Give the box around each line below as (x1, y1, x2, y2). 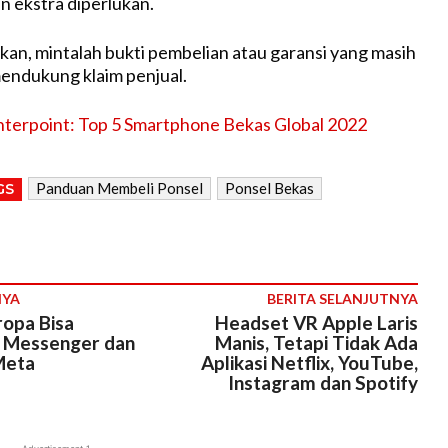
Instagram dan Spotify (227, 371, 418, 395)
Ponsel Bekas (224, 179, 314, 198)
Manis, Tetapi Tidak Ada (214, 331, 418, 355)
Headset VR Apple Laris (214, 311, 418, 335)
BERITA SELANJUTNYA (266, 290, 418, 308)
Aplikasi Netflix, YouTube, (200, 351, 418, 375)
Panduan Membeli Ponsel (35, 179, 203, 198)
